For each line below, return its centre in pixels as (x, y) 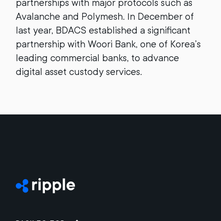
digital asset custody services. (79, 72)
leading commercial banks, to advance (97, 58)
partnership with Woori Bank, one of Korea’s (108, 44)
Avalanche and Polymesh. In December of (105, 17)
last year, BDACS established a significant (103, 30)
